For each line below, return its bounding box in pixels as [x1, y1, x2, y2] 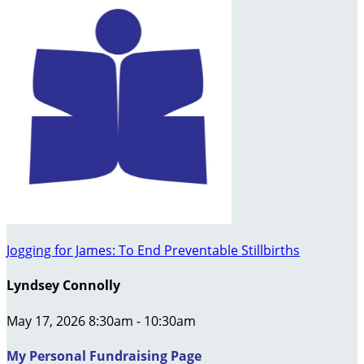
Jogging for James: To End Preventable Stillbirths [6, 241, 300, 259]
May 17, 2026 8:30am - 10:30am [6, 311, 196, 330]
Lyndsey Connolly [6, 276, 120, 295]
